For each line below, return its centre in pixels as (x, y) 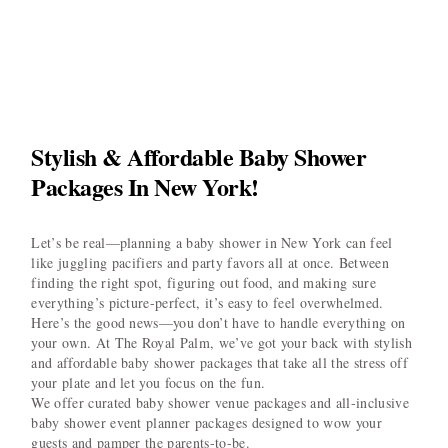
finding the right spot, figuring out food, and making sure (203, 283)
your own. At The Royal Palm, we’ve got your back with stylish (221, 343)
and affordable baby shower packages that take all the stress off (219, 363)
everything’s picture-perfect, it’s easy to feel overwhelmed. (207, 303)
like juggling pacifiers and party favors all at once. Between (210, 263)
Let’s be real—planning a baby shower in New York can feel (212, 243)
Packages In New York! (145, 187)
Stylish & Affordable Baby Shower (199, 157)
